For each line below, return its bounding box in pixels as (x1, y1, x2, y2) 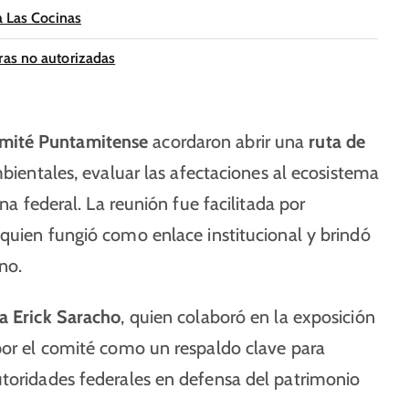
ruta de (309, 131, 366, 152)
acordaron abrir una (148, 131, 309, 152)
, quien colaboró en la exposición (121, 306, 375, 328)
